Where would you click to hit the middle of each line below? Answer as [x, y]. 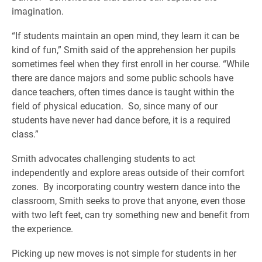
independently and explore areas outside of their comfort [128, 172]
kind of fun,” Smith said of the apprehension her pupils [124, 49]
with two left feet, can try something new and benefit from [131, 214]
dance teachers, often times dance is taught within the [123, 92]
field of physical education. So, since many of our [115, 106]
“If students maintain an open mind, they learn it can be [125, 35]
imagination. [38, 11]
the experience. [42, 228]
